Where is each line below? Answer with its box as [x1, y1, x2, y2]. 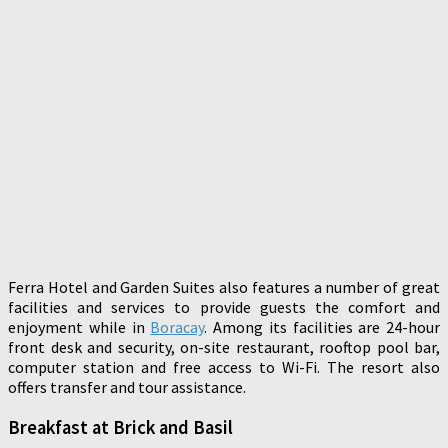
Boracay [150, 317, 205, 338]
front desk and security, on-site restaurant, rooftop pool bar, [8, 337, 440, 358]
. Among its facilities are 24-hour [204, 317, 440, 338]
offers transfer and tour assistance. [8, 377, 246, 398]
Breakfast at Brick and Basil [8, 416, 233, 440]
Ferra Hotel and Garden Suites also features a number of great [8, 277, 440, 298]
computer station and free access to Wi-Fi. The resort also [8, 357, 440, 378]
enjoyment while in [8, 317, 151, 338]
